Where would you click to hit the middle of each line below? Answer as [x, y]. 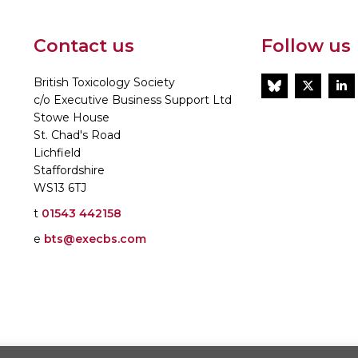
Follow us [306, 46]
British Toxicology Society [104, 82]
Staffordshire [69, 170]
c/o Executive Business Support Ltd [132, 100]
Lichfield [57, 153]
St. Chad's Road [77, 135]
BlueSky [308, 85]
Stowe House [71, 117]
